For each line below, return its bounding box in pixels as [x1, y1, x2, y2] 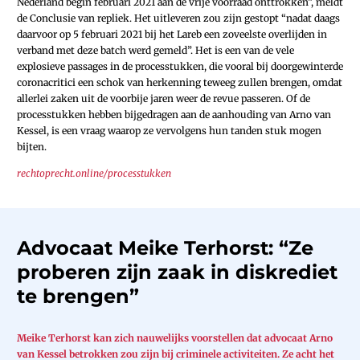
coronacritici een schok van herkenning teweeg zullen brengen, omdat [17, 76, 342, 88]
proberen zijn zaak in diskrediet [17, 260, 337, 284]
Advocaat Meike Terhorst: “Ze [17, 236, 313, 260]
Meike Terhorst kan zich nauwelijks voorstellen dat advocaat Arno [17, 332, 333, 345]
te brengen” [17, 284, 139, 309]
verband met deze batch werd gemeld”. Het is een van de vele [17, 43, 294, 56]
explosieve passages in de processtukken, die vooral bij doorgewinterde [17, 59, 343, 72]
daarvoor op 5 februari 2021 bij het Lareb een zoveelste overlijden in [17, 27, 327, 40]
